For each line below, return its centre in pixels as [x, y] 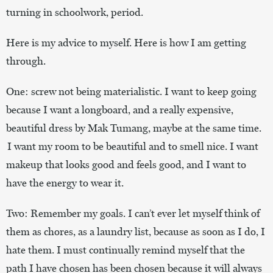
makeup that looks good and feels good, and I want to [126, 164]
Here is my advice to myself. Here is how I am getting [126, 42]
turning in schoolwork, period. [75, 12]
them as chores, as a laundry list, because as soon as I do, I [136, 231]
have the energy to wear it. [66, 183]
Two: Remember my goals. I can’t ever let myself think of [133, 213]
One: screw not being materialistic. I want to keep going [131, 91]
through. [27, 61]
